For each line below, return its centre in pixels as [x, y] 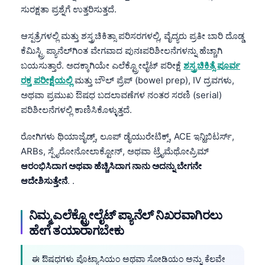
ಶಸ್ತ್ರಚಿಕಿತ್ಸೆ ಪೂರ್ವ [212, 65]
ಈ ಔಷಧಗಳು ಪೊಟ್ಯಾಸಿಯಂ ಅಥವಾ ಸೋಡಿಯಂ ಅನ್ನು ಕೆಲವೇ [129, 258]
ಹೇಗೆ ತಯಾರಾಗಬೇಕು [77, 230]
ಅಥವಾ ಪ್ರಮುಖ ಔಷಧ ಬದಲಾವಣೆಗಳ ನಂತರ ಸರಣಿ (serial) [121, 95]
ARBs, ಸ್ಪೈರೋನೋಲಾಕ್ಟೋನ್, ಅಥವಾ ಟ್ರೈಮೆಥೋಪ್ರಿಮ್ [115, 151]
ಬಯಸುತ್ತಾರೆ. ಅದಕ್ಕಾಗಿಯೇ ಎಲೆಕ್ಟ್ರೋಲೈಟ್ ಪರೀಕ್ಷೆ [102, 65]
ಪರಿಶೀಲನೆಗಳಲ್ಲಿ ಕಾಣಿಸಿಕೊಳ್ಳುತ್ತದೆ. [76, 109]
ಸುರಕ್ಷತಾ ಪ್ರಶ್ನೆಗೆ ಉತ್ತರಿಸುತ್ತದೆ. [69, 9]
